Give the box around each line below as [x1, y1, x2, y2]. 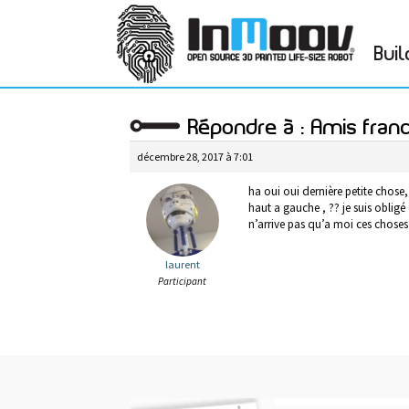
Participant [158, 275, 206, 288]
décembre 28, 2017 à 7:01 [137, 150, 253, 163]
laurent [164, 257, 200, 271]
